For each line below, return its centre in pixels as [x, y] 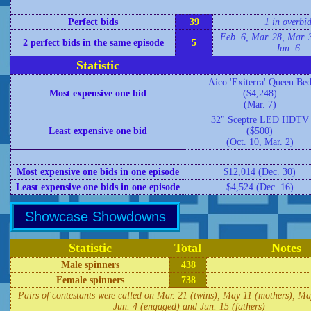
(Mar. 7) [260, 104]
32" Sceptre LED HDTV [260, 120]
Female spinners [90, 280]
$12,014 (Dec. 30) [260, 172]
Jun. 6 [288, 48]
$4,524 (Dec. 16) [260, 187]
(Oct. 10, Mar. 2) [260, 142]
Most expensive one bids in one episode [98, 172]
